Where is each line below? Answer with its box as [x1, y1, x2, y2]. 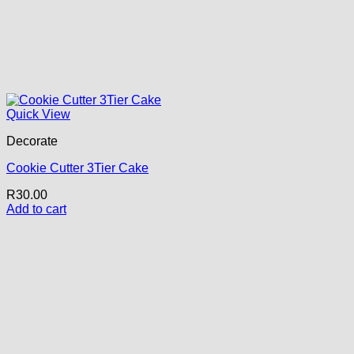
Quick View [6, 107, 70, 121]
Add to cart [6, 201, 66, 216]
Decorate [6, 134, 58, 148]
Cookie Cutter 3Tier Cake [6, 160, 149, 175]
